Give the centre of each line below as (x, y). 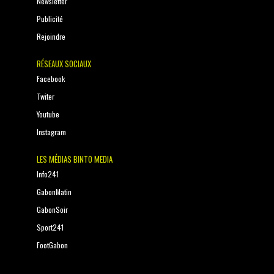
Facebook (51, 78)
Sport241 (50, 227)
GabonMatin (54, 191)
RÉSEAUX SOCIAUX (64, 63)
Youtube (48, 114)
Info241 (48, 174)
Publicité (50, 18)
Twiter (46, 96)
